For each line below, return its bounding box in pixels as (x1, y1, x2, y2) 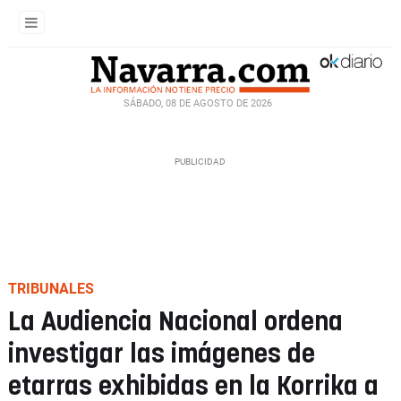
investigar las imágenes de (8, 342, 315, 368)
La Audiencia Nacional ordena (8, 310, 343, 336)
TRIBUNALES (8, 280, 94, 297)
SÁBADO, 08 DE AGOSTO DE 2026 (124, 97, 272, 109)
